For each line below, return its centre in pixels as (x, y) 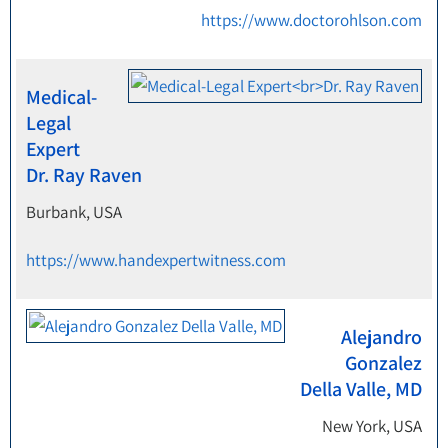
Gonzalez (383, 363)
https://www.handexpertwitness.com (156, 260)
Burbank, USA (74, 212)
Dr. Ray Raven (84, 175)
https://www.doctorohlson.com (311, 20)
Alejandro (381, 337)
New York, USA (372, 426)
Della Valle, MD (361, 389)
